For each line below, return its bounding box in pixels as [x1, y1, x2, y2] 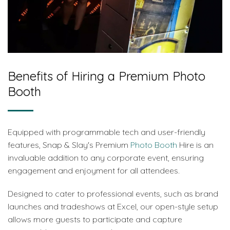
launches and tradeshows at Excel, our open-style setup [8, 201, 218, 212]
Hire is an [177, 140, 214, 150]
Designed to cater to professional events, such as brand [8, 188, 218, 199]
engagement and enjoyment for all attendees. [8, 165, 180, 176]
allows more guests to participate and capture [8, 214, 182, 224]
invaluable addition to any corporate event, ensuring [8, 152, 204, 163]
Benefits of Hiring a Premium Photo [8, 68, 205, 84]
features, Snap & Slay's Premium [8, 140, 130, 150]
